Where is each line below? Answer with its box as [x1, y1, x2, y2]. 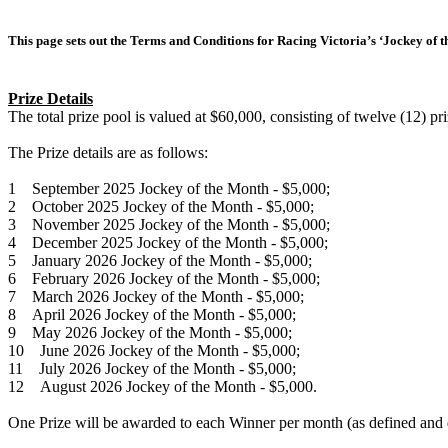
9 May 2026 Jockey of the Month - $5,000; [8, 323, 292, 341]
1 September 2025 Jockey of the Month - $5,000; [8, 179, 330, 197]
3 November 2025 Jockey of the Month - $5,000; [8, 215, 334, 233]
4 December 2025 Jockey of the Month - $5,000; [8, 233, 328, 251]
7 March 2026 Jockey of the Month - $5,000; [8, 287, 304, 305]
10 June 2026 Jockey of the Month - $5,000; [8, 341, 300, 359]
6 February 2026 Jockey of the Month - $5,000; [8, 269, 320, 287]
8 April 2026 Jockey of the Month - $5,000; [8, 305, 296, 323]
